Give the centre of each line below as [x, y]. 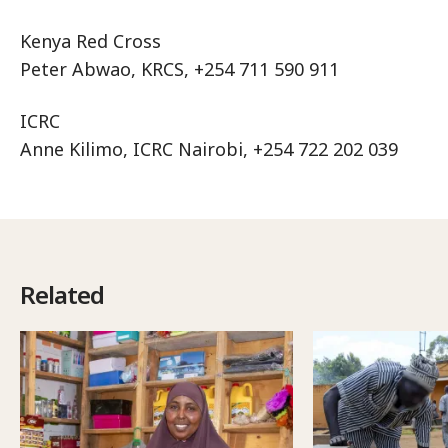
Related [62, 294]
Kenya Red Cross [90, 41]
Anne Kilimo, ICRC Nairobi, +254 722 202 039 [209, 149]
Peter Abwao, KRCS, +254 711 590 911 [179, 69]
